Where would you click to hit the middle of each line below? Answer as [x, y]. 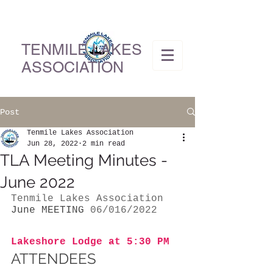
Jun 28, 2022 [52, 144]
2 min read [104, 144]
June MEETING [48, 210]
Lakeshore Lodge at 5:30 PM [93, 242]
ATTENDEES [54, 258]
